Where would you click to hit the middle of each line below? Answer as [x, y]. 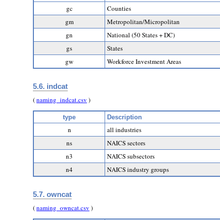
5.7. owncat [53, 194]
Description [125, 117]
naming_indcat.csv [62, 99]
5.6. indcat [51, 86]
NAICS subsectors [131, 156]
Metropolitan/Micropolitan [144, 22]
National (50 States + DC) [141, 35]
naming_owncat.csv [63, 207]
